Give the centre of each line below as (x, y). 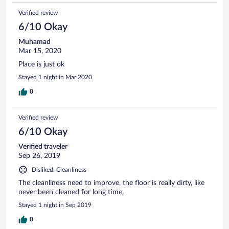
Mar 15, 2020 (40, 51)
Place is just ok (41, 64)
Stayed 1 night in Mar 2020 (55, 77)
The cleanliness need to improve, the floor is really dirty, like (111, 183)
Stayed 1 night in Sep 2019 (55, 205)
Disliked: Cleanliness (59, 169)
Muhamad (35, 42)
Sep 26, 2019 (39, 156)
